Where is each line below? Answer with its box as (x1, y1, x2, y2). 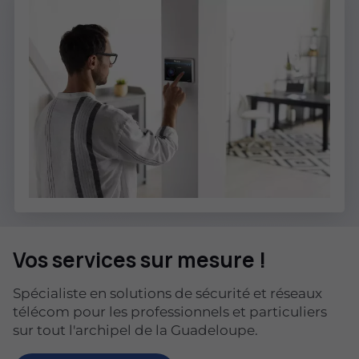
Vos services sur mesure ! (13, 245, 266, 275)
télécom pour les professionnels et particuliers (13, 304, 327, 321)
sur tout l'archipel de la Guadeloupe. (13, 322, 258, 339)
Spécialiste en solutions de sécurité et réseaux (13, 285, 322, 302)
